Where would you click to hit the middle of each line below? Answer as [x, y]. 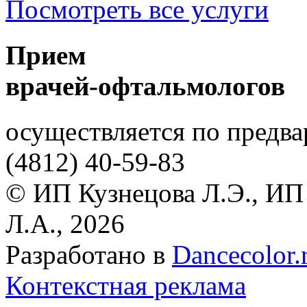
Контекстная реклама [126, 285]
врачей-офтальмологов [145, 86]
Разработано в [89, 254]
